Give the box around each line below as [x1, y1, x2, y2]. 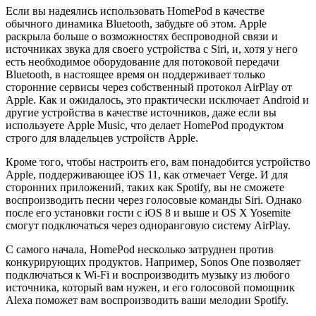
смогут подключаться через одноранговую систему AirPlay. [6, 219, 291, 231]
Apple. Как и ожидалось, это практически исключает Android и [6, 93, 309, 106]
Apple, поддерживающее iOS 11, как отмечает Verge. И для [6, 168, 288, 181]
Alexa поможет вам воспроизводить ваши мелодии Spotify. [6, 293, 288, 306]
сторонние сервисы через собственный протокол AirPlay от [6, 80, 292, 93]
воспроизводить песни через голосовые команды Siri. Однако [6, 193, 302, 206]
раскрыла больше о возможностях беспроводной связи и [6, 30, 278, 42]
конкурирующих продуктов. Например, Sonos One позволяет [6, 255, 300, 268]
